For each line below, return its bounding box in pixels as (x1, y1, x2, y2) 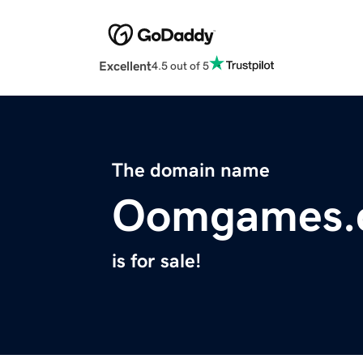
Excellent (99, 59, 152, 73)
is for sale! (112, 251, 201, 271)
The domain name (112, 160, 270, 181)
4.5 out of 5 (152, 59, 209, 71)
